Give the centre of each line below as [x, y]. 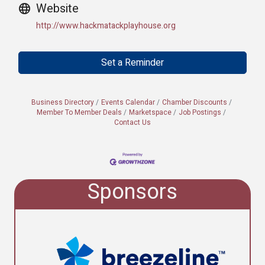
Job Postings [200, 113]
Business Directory [62, 103]
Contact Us [132, 123]
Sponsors [132, 192]
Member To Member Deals [79, 113]
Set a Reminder [132, 63]
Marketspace [150, 113]
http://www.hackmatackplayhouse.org [106, 26]
